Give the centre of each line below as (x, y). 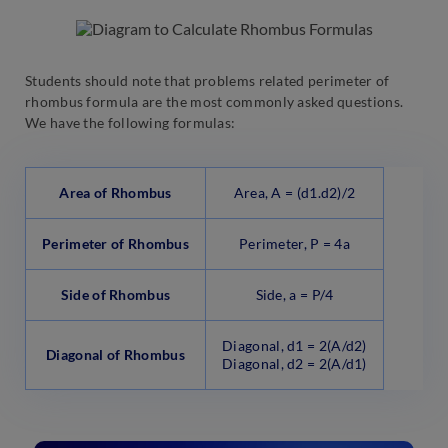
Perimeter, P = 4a (294, 243)
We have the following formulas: (130, 122)
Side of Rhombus (115, 294)
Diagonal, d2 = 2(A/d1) (294, 363)
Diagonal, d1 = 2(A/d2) (294, 345)
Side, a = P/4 (294, 294)
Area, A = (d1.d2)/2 (294, 192)
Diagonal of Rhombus (115, 354)
